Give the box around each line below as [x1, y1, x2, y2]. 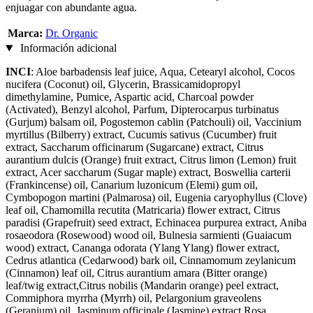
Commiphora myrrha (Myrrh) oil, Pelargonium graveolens [6, 292, 261, 305]
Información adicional [17, 42, 117, 54]
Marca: [8, 27, 43, 40]
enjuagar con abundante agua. [6, 1, 137, 14]
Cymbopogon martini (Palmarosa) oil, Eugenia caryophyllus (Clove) [6, 191, 307, 204]
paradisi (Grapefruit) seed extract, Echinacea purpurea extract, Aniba [6, 217, 307, 229]
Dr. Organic [45, 27, 98, 40]
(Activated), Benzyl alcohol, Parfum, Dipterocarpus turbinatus [6, 103, 279, 116]
